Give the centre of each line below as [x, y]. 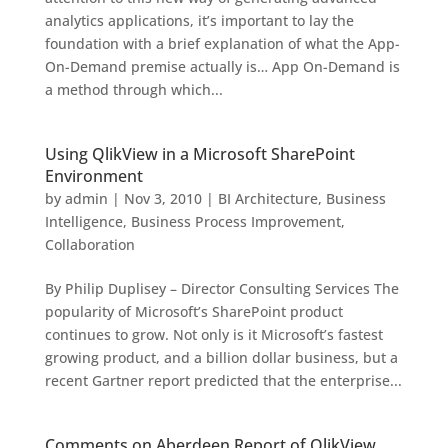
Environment [93, 176]
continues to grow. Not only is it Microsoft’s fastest [213, 335]
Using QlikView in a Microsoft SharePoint [199, 154]
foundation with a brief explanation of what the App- [222, 44]
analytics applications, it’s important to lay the [199, 21]
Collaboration [89, 245]
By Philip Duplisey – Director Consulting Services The [221, 289]
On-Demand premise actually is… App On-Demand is [222, 67]
